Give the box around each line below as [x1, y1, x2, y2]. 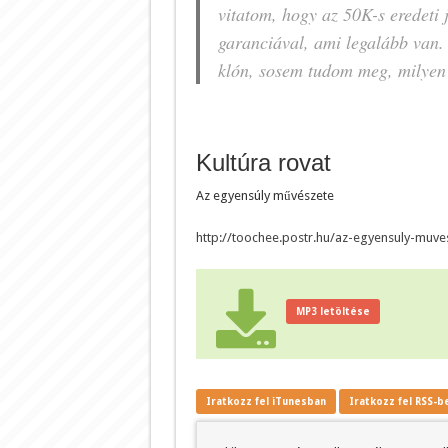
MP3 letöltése [295, 305, 370, 317]
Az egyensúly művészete [195, 187, 334, 203]
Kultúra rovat [195, 148, 331, 176]
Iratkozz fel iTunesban [205, 395, 326, 407]
